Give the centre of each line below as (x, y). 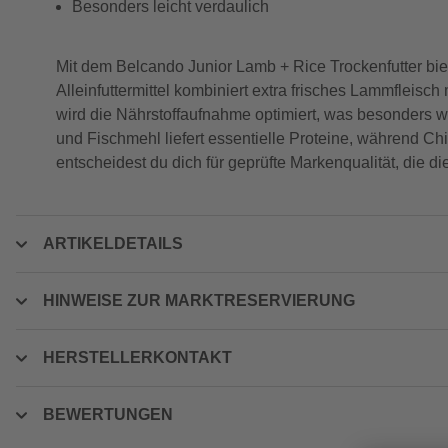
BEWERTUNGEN (108, 414)
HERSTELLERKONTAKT (137, 357)
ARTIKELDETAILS (113, 243)
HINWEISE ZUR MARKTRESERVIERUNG (199, 300)
